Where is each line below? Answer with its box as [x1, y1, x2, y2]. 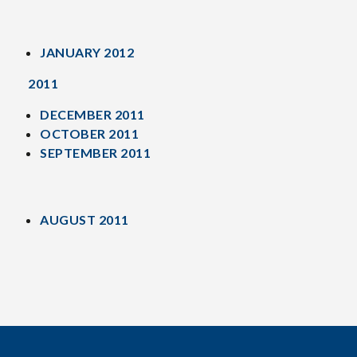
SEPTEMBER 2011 [40, 145, 151, 160]
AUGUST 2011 [40, 212, 129, 227]
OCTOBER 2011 [40, 126, 139, 141]
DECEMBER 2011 [40, 107, 145, 122]
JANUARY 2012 [40, 45, 134, 60]
